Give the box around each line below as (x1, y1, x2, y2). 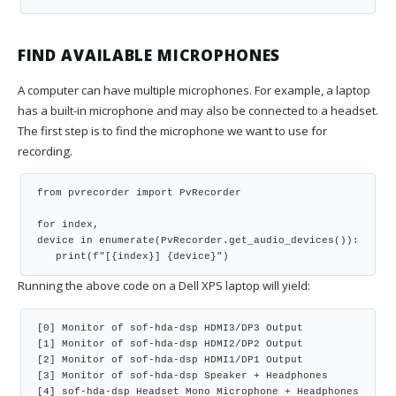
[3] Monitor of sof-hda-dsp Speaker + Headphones (37, 369, 328, 381)
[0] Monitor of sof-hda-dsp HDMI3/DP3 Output (37, 322, 303, 333)
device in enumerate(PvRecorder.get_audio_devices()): (37, 235, 359, 247)
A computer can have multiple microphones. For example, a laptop (18, 81, 370, 98)
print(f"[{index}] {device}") (37, 251, 229, 263)
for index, (37, 219, 99, 231)
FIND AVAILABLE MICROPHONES (18, 43, 281, 65)
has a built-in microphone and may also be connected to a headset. (18, 102, 378, 118)
